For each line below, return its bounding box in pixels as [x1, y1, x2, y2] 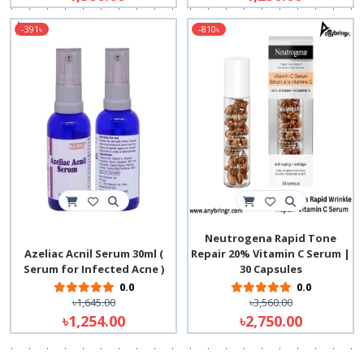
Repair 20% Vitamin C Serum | [191, 246, 350, 261]
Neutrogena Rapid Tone [205, 231, 336, 245]
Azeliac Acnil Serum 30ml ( [24, 246, 163, 261]
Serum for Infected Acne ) [23, 262, 164, 276]
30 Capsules [239, 262, 302, 276]
